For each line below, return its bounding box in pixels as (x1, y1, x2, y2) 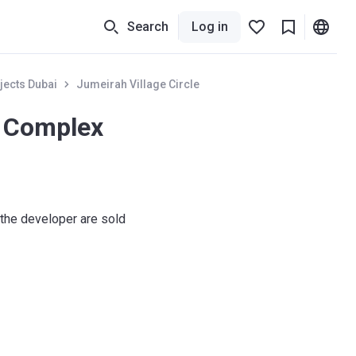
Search (127, 18, 168, 34)
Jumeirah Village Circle (75, 78, 199, 91)
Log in (192, 18, 228, 34)
